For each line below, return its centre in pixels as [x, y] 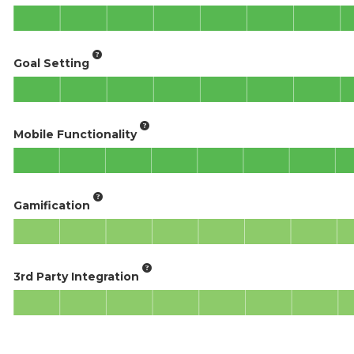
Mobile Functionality [75, 134]
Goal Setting [51, 63]
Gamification [52, 205]
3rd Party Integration [76, 276]
